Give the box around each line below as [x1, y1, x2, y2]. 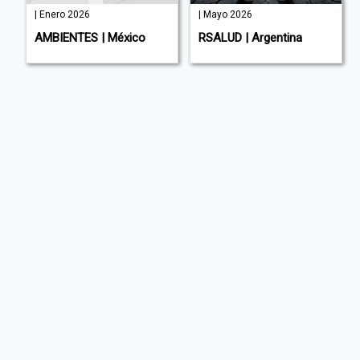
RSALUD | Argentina [198, 31, 302, 46]
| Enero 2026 [34, 9, 90, 21]
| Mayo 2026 [198, 9, 252, 21]
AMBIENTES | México [34, 31, 145, 46]
